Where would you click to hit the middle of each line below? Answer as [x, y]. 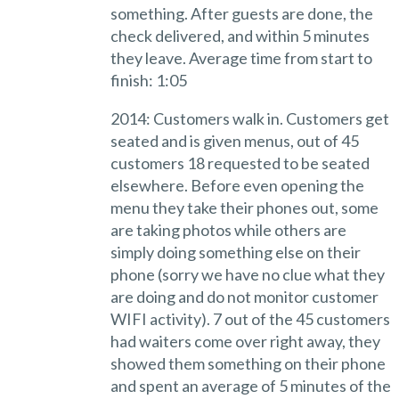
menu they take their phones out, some [244, 207]
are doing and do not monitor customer [244, 296]
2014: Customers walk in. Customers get [249, 118]
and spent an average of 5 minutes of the [250, 385]
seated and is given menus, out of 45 [234, 140]
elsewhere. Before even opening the [237, 185]
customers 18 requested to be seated [240, 163]
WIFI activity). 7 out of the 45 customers [250, 318]
